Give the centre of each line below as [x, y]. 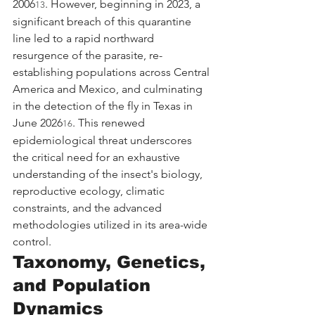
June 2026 [38, 122]
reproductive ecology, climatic [90, 191]
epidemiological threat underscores [104, 140]
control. [32, 241]
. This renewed [110, 122]
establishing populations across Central [112, 72]
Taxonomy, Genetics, [112, 262]
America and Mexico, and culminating [109, 89]
